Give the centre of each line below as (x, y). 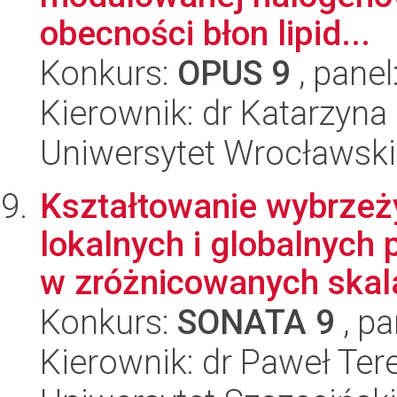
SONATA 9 (256, 323)
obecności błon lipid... (205, 34)
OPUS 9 (234, 74)
